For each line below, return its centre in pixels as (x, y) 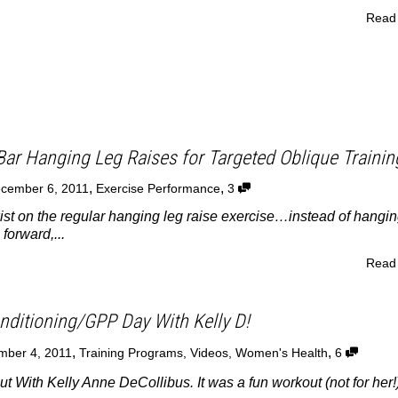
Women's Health (281, 354)
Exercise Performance (158, 188)
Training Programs (131, 354)
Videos (209, 354)
